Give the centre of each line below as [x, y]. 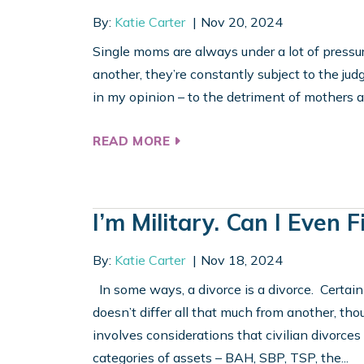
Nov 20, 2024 [241, 22]
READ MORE [134, 141]
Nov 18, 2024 [241, 260]
